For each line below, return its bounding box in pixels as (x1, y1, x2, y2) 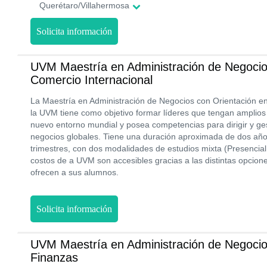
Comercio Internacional (30, 73, 153, 86)
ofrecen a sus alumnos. (30, 167, 119, 177)
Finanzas (30, 251, 78, 264)
